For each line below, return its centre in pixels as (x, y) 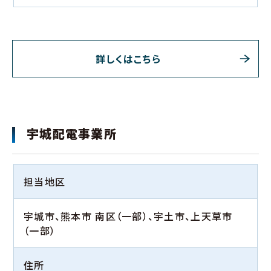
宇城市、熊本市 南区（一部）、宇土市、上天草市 (128, 216)
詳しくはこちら (128, 59)
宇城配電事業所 (72, 134)
